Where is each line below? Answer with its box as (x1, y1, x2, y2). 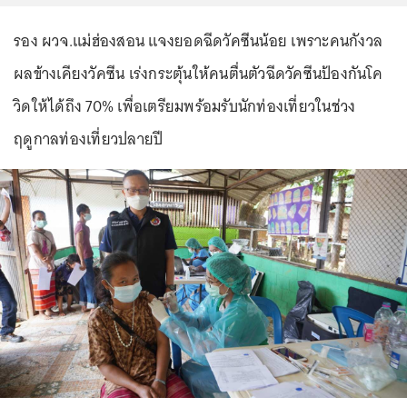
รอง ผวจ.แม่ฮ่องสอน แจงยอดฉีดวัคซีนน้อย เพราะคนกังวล (14, 27, 382, 55)
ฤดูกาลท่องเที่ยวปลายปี (14, 125, 164, 153)
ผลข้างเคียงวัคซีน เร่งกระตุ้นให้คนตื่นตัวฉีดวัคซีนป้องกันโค (14, 60, 382, 87)
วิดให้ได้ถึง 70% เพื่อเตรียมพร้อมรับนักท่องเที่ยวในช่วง (14, 93, 356, 120)
